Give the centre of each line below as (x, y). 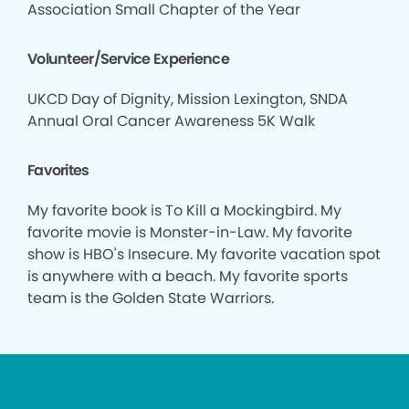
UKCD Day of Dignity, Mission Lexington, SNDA (188, 99)
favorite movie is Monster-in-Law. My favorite (190, 232)
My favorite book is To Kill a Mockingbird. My (184, 210)
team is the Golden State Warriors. (151, 298)
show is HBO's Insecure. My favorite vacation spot (204, 254)
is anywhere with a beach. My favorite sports (188, 276)
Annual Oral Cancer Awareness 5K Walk (171, 121)
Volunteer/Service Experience (128, 59)
